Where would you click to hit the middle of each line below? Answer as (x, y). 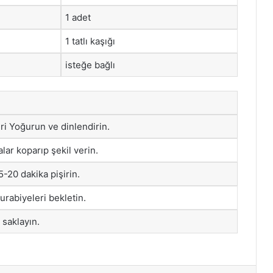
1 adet (78, 17)
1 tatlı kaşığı (90, 41)
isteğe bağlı (90, 65)
